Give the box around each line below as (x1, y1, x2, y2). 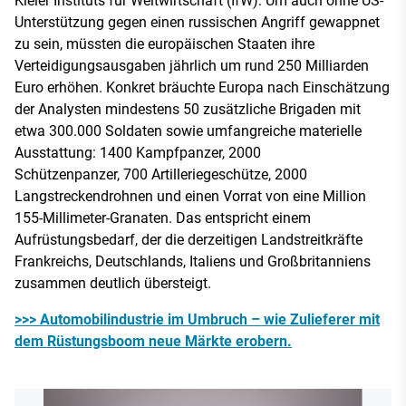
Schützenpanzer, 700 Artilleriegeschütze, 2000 (14, 165, 307, 183)
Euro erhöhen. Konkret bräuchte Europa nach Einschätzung (14, 78, 390, 96)
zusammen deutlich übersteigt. (14, 274, 211, 292)
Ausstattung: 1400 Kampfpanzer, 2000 (14, 143, 261, 161)
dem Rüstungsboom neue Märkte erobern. (14, 332, 292, 350)
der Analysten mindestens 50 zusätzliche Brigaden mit (14, 100, 361, 118)
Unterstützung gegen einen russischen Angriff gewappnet (14, 13, 380, 31)
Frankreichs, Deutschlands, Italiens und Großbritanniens (14, 252, 371, 270)
